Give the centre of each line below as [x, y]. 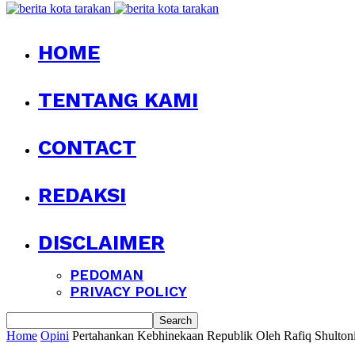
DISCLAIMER [101, 242]
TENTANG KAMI [118, 100]
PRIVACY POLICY [128, 291]
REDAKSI [82, 195]
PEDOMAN [107, 275]
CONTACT [87, 147]
